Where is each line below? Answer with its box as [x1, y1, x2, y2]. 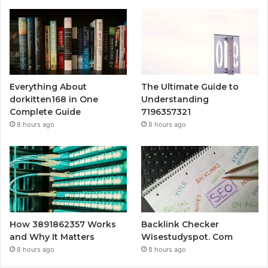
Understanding [141, 94, 209, 105]
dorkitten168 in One [10, 94, 98, 105]
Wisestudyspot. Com [141, 231, 233, 242]
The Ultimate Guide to [141, 81, 239, 93]
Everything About [10, 81, 87, 93]
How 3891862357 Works [10, 218, 116, 230]
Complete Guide [10, 106, 81, 118]
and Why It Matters [10, 231, 95, 242]
